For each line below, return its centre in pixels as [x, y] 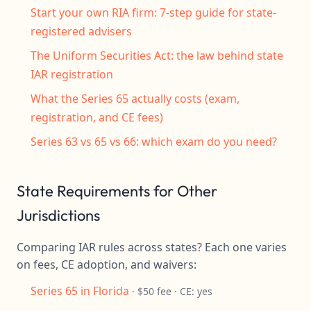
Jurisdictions [58, 215]
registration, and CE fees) [97, 117]
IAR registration [72, 74]
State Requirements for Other [117, 191]
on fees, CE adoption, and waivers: [107, 264]
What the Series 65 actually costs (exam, [135, 99]
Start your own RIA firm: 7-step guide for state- [153, 12]
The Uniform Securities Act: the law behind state [157, 56]
